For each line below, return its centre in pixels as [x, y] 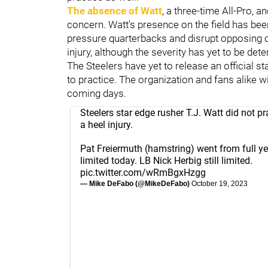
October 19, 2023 [220, 183]
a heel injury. [106, 124]
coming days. [97, 93]
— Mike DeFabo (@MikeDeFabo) [136, 183]
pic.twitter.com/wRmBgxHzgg [143, 172]
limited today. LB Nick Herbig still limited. [166, 160]
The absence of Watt [115, 10]
